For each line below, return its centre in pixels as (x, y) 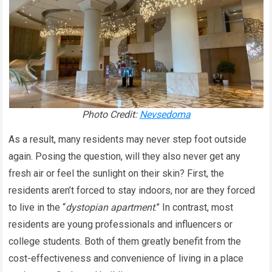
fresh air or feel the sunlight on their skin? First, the (117, 173)
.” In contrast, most (194, 207)
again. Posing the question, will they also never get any (125, 156)
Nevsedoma (165, 114)
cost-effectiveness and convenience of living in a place (126, 258)
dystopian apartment (110, 207)
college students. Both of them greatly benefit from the (125, 241)
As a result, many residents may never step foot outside (128, 139)
